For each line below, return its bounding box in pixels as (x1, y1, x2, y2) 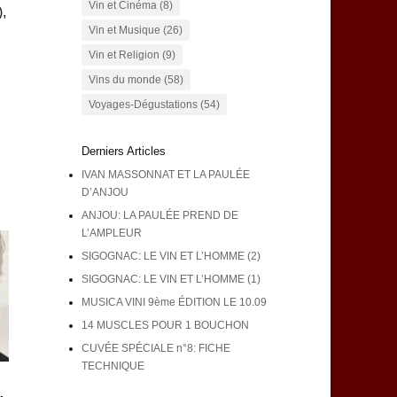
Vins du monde (88, 74, 161, 87)
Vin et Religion (88, 49, 160, 62)
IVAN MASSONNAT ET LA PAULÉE (81, 168, 250, 182)
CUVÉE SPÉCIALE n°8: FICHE (81, 342, 230, 355)
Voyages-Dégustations (88, 98, 198, 112)
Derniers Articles (81, 144, 166, 159)
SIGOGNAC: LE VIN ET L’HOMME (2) (81, 250, 261, 263)
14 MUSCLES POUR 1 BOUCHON (81, 319, 249, 332)
